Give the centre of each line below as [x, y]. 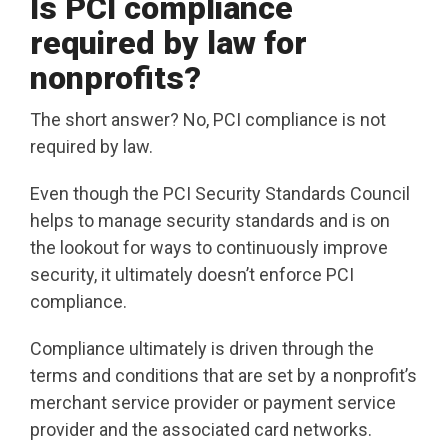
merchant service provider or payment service [213, 403]
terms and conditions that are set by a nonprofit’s [223, 376]
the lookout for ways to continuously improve [209, 248]
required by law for [168, 43]
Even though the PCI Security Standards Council [220, 194]
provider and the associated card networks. [201, 430]
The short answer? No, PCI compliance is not [208, 120]
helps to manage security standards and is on [210, 221]
